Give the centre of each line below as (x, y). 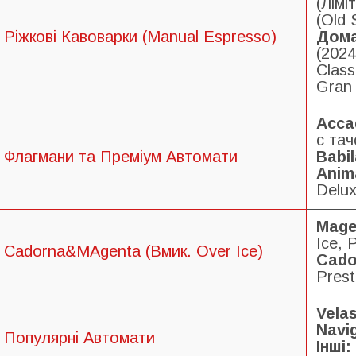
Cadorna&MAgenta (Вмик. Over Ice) (133, 251)
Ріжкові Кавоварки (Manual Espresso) (140, 36)
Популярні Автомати (79, 337)
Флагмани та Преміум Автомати (121, 156)
